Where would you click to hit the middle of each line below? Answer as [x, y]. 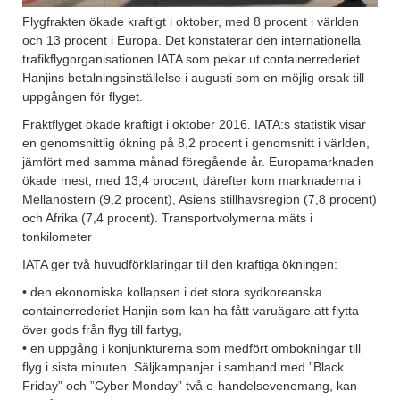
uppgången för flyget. [83, 97]
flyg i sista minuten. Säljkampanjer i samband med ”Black [183, 367]
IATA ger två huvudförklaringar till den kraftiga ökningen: [180, 265]
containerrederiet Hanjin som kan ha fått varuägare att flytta [191, 311]
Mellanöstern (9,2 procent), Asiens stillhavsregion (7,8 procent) [200, 200]
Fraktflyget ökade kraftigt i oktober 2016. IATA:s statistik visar [194, 125]
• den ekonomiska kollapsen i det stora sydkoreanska [172, 292]
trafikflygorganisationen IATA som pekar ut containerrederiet [191, 59]
